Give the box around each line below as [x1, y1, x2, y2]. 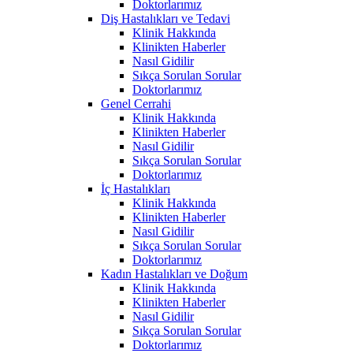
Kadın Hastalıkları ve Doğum [101, 266, 247, 281]
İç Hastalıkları [101, 181, 170, 195]
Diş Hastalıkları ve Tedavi [101, 11, 230, 25]
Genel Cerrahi [101, 96, 171, 110]
